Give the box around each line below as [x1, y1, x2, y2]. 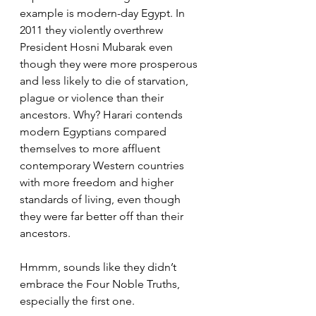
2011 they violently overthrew [20, 23, 166, 37]
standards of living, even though [20, 193, 183, 206]
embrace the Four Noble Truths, [20, 277, 183, 291]
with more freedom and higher [20, 176, 176, 189]
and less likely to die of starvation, [20, 74, 191, 87]
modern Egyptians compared [20, 125, 169, 138]
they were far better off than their [20, 209, 186, 223]
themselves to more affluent [20, 142, 163, 155]
